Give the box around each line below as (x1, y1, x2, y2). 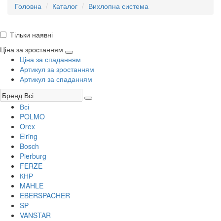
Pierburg (20, 151, 46, 161)
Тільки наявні (10, 30, 53, 40)
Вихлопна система (88, 1, 148, 11)
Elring (20, 131, 37, 142)
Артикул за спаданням (20, 74, 92, 84)
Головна (15, 1, 41, 11)
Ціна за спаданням (20, 54, 81, 65)
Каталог (52, 1, 77, 11)
